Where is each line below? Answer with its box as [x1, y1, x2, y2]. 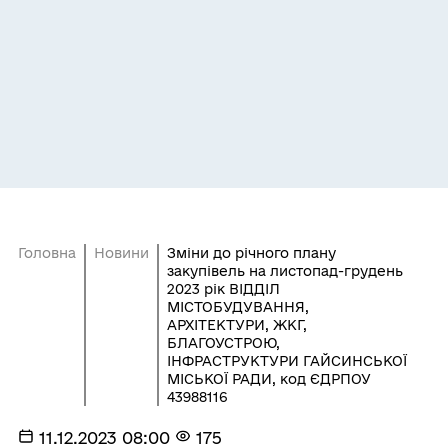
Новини [93, 244, 149, 261]
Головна [17, 244, 76, 261]
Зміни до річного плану [166, 244, 336, 261]
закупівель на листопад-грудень [166, 262, 403, 279]
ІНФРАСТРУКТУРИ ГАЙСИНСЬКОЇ [166, 352, 407, 369]
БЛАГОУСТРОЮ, [166, 334, 280, 351]
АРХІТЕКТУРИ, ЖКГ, [166, 316, 307, 333]
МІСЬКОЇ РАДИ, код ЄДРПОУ [166, 370, 371, 387]
